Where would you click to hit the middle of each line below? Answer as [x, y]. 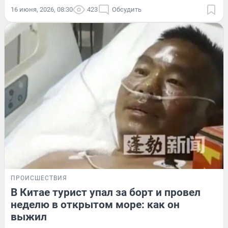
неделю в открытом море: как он [95, 205]
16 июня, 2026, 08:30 [42, 10]
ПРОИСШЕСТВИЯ [39, 178]
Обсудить [127, 10]
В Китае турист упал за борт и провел [106, 193]
